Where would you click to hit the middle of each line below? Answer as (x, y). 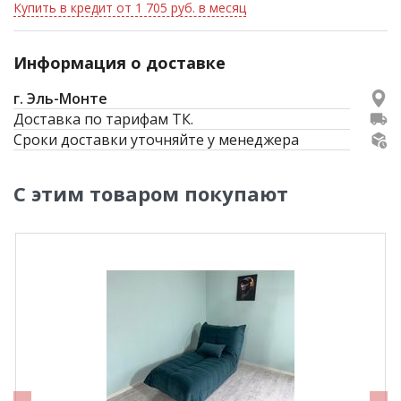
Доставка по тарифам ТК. (103, 119)
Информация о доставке (119, 63)
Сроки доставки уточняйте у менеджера (156, 140)
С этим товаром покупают (151, 193)
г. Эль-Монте (60, 98)
